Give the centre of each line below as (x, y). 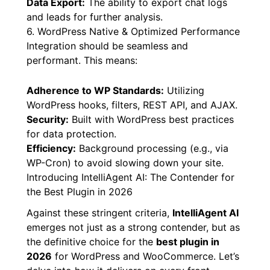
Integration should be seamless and (107, 46)
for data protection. (71, 133)
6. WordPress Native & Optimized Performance (133, 32)
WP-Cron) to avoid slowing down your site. (125, 162)
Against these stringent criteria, (99, 213)
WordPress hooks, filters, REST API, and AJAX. (132, 105)
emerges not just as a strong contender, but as (133, 228)
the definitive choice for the (91, 242)
